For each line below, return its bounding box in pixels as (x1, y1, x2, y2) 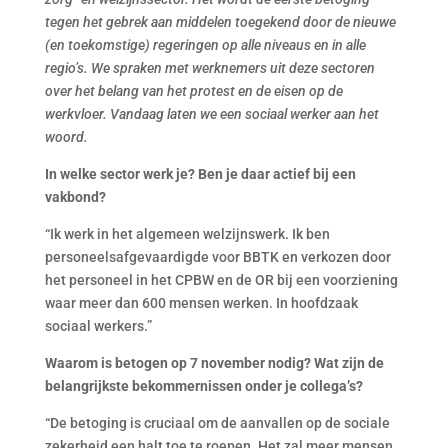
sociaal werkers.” (44, 318, 152, 334)
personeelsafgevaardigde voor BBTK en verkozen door (44, 249, 391, 265)
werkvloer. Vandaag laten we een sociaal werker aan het (44, 106, 379, 122)
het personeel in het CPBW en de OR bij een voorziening (44, 272, 398, 288)
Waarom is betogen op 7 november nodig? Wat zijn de (44, 355, 384, 371)
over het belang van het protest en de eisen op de (44, 83, 343, 99)
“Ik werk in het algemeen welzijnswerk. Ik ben (44, 226, 330, 242)
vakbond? (44, 189, 106, 205)
